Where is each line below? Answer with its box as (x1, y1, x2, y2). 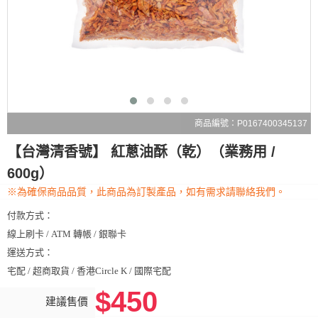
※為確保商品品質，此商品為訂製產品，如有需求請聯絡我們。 (7, 186, 285, 197)
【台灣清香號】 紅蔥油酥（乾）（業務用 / (7, 144, 275, 160)
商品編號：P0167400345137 (194, 119, 307, 128)
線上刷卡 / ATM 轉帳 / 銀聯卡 (7, 229, 126, 239)
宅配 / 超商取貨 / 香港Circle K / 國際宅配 (7, 265, 171, 276)
